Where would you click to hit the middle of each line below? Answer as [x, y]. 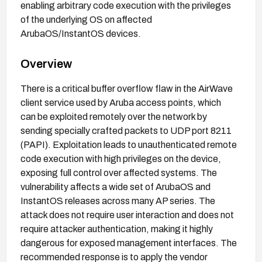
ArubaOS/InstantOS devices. [81, 33]
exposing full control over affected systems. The [119, 173]
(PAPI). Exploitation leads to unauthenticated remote [129, 144]
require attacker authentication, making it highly [117, 229]
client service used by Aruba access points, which [121, 102]
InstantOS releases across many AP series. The [118, 201]
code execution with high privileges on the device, [121, 158]
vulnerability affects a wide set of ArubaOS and [116, 187]
